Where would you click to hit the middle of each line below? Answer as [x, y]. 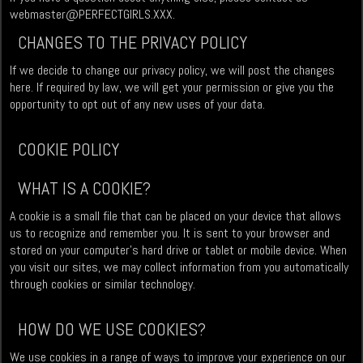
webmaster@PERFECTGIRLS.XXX [92, 15]
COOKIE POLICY [69, 149]
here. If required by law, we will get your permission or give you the [172, 88]
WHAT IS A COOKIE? [85, 188]
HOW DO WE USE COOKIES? [112, 329]
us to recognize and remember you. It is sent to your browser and [170, 233]
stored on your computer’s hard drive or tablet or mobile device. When [179, 250]
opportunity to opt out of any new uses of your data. [138, 105]
